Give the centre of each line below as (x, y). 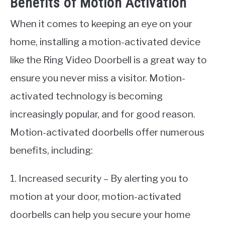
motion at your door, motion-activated (96, 197)
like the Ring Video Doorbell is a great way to (108, 60)
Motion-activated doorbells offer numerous (107, 132)
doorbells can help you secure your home (100, 215)
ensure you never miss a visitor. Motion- (98, 78)
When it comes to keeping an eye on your (101, 24)
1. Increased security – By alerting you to (99, 179)
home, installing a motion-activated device (105, 42)
